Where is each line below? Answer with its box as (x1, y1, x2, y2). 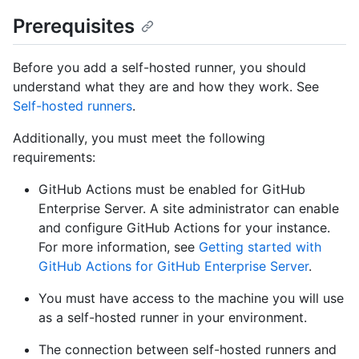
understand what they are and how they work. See (13, 79, 319, 95)
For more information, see (38, 239, 199, 256)
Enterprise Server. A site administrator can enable (38, 200, 339, 217)
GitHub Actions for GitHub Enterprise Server (38, 258, 309, 275)
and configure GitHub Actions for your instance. (38, 220, 330, 236)
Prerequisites (13, 14, 135, 38)
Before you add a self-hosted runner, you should (13, 59, 306, 76)
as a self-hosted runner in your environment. (38, 309, 307, 326)
